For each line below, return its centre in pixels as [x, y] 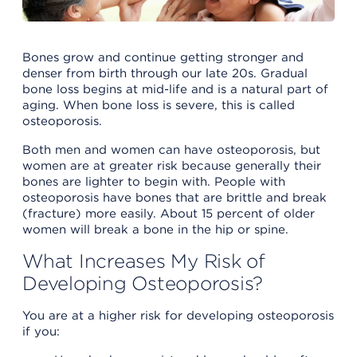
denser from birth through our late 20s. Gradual [165, 74]
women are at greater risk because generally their [172, 166]
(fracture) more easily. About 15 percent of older [169, 214]
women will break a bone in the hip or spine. [155, 230]
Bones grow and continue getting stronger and [163, 58]
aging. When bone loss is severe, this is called [159, 106]
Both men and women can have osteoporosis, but [171, 150]
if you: [41, 332]
